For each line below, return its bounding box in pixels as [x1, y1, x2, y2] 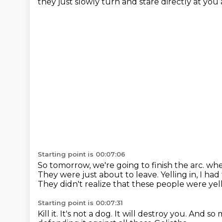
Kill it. [38, 209, 60, 219]
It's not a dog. [60, 209, 114, 219]
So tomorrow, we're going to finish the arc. [38, 161, 206, 170]
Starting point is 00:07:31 [38, 199, 123, 207]
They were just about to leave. [38, 170, 161, 179]
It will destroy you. [114, 209, 189, 219]
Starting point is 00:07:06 [38, 150, 125, 158]
